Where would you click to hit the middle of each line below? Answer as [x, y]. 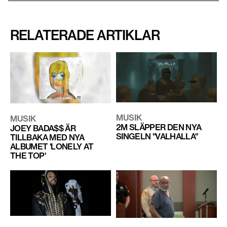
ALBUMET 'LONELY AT [52, 146]
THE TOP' [28, 155]
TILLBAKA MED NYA [47, 137]
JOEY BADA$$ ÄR [43, 128]
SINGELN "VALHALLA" [157, 137]
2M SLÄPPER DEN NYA [159, 127]
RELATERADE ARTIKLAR [85, 35]
